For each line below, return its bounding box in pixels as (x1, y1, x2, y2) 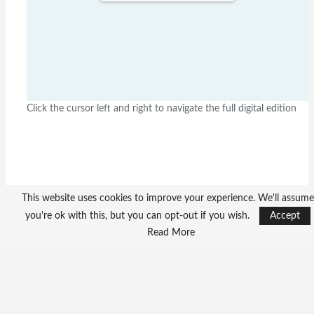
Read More (147, 228, 195, 238)
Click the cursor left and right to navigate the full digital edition (27, 104, 296, 114)
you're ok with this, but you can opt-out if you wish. (25, 211, 252, 221)
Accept (269, 211, 300, 221)
